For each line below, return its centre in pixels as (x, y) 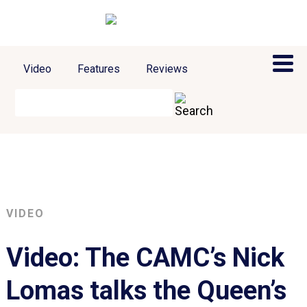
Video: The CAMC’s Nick (145, 257)
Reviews (167, 69)
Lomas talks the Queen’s (146, 290)
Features (99, 69)
